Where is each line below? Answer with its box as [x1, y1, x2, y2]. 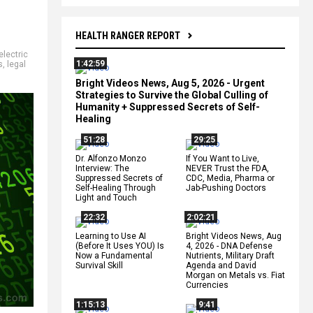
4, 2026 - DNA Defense [186, 240, 272, 251]
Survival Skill [75, 260, 123, 270]
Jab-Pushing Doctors [186, 182, 266, 193]
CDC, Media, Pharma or [186, 173, 275, 183]
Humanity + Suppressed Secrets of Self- [75, 101, 260, 112]
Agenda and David [186, 260, 256, 270]
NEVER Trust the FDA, [186, 163, 269, 173]
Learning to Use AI [75, 231, 146, 241]
